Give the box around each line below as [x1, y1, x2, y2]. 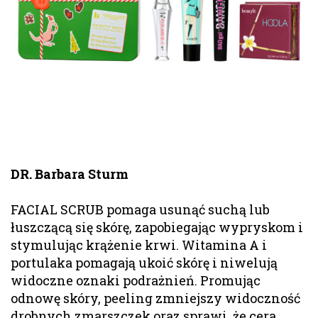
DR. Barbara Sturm [11, 165, 128, 182]
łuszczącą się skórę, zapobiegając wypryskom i [11, 218, 303, 236]
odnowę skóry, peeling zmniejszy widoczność [11, 289, 300, 307]
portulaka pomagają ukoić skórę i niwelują [11, 253, 278, 271]
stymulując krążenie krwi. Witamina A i [11, 236, 267, 253]
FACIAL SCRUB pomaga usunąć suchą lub [11, 200, 270, 218]
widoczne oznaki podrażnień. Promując [11, 271, 261, 289]
